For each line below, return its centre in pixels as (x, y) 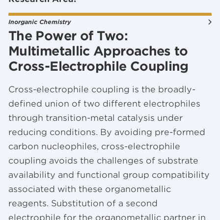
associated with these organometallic (90, 189)
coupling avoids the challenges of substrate (103, 161)
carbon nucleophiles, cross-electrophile (94, 147)
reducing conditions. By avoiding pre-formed (107, 132)
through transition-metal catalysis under (96, 118)
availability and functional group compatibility (109, 175)
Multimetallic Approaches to (98, 51)
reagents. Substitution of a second (83, 204)
